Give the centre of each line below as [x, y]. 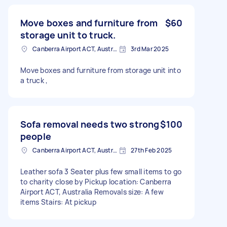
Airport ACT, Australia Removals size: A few [92, 192]
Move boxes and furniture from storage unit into [101, 70]
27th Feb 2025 [152, 150]
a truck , [34, 80]
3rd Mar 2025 [150, 49]
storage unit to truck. [68, 35]
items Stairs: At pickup [58, 202]
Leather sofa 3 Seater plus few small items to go [101, 171]
